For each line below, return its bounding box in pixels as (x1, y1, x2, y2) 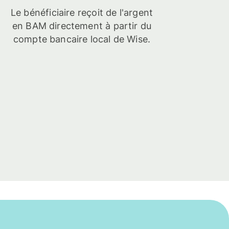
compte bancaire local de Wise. (13, 34, 151, 45)
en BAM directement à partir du (12, 20, 152, 32)
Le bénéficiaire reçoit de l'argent (10, 7, 153, 18)
